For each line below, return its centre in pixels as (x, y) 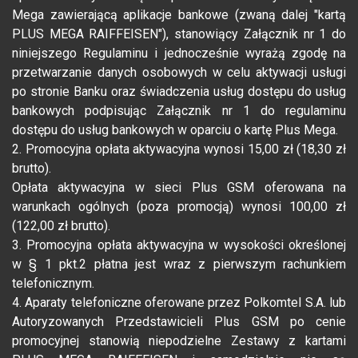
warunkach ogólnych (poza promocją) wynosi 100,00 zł (179, 207)
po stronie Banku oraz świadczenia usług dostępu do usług (179, 92)
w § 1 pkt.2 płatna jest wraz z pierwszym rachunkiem (179, 265)
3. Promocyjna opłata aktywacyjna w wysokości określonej (179, 245)
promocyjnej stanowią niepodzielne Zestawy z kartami (179, 341)
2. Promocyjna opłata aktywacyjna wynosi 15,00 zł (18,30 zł (179, 149)
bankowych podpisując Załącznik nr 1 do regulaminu (179, 111)
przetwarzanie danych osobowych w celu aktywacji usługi (179, 73)
